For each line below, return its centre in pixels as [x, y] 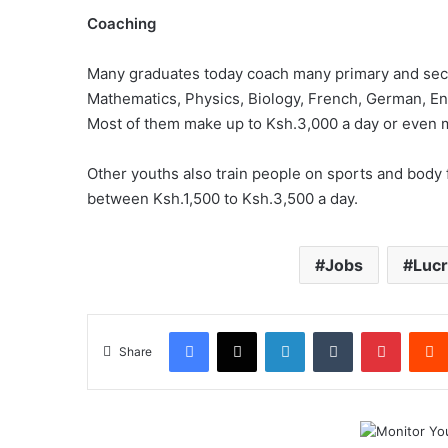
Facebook [238, 331]
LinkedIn [330, 331]
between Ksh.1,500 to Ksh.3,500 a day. [222, 198]
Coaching [121, 23]
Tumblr [373, 331]
